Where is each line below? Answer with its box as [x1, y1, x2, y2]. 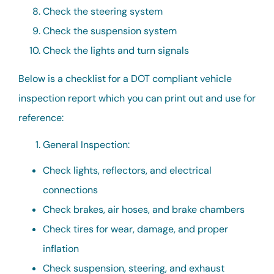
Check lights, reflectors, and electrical [43, 164, 212, 177]
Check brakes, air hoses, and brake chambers [43, 203, 245, 217]
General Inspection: [43, 138, 130, 151]
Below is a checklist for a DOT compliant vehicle [18, 72, 232, 86]
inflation [43, 242, 79, 256]
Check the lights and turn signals [43, 43, 189, 57]
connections [43, 183, 98, 197]
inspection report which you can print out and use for [18, 92, 256, 105]
